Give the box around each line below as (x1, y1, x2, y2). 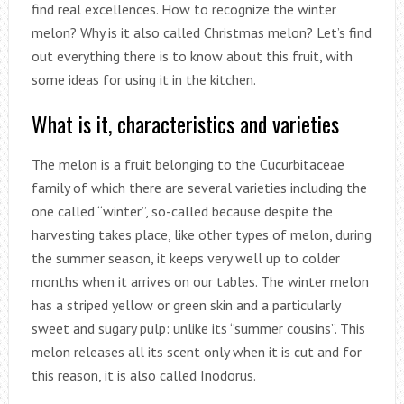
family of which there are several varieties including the (31, 178, 367, 197)
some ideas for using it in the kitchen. (31, 69, 256, 88)
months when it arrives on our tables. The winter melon (31, 271, 369, 290)
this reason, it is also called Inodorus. (31, 365, 256, 384)
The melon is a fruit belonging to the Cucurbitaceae (31, 154, 344, 173)
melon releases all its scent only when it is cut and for (31, 342, 362, 361)
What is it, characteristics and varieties (31, 106, 339, 140)
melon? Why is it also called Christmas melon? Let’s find (31, 23, 372, 41)
